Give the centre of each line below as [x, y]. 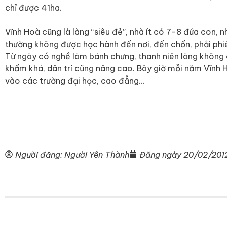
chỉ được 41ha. [33, 7]
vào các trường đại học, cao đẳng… [75, 80]
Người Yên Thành [96, 154]
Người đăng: [39, 154]
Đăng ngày [160, 154]
